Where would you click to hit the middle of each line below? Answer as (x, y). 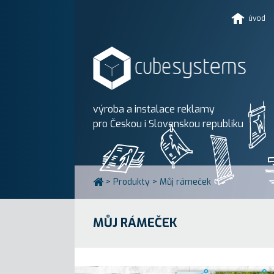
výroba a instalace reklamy (154, 109)
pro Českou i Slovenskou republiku (168, 124)
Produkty (131, 182)
